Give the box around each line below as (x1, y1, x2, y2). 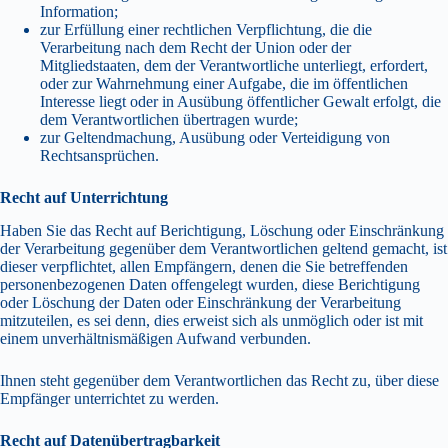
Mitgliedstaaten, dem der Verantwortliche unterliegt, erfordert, (40, 57, 428, 75)
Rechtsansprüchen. (40, 147, 159, 165)
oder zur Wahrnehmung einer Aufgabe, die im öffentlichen (40, 75, 408, 93)
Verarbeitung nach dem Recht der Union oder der (40, 39, 351, 57)
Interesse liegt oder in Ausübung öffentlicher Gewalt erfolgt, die (40, 93, 441, 111)
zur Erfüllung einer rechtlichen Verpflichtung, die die (40, 21, 372, 39)
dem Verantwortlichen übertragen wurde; (40, 111, 298, 129)
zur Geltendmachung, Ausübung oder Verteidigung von (40, 129, 390, 147)
